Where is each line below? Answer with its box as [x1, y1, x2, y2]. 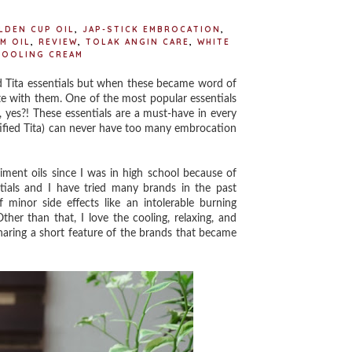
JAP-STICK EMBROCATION [82, 24, 221, 35]
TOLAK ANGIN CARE [85, 37, 189, 47]
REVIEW [38, 37, 78, 47]
